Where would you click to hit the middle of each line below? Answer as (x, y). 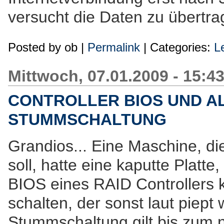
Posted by (36, 47)
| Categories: (177, 47)
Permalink (114, 47)
